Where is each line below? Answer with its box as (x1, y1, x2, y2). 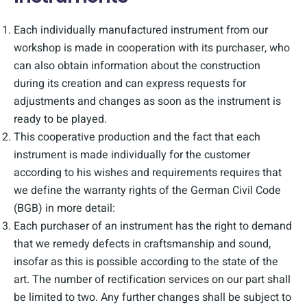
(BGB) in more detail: (14, 200, 115, 217)
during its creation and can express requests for (14, 75, 246, 92)
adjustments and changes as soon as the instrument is (14, 93, 281, 110)
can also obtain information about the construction (14, 58, 260, 74)
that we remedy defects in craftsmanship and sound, (14, 236, 271, 252)
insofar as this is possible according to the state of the (14, 254, 278, 270)
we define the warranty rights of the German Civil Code (14, 182, 281, 199)
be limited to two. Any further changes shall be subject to (14, 289, 291, 306)
